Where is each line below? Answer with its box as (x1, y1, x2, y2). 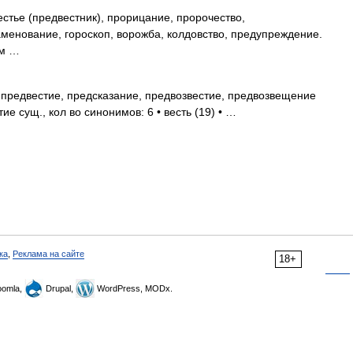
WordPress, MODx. (95, 284, 173, 293)
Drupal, (43, 284, 76, 293)
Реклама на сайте (13, 249, 84, 258)
